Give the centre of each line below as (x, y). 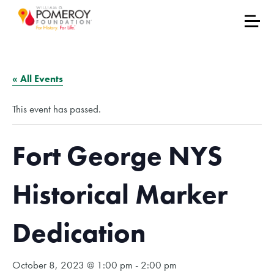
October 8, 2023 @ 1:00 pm (72, 265)
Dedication (79, 233)
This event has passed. (57, 109)
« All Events (38, 79)
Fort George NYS (117, 156)
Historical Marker (120, 194)
